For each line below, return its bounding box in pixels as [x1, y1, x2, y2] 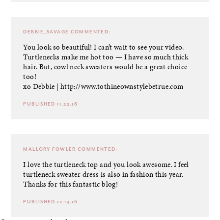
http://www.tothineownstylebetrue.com [60, 81, 184, 91]
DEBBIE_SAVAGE [23, 28, 69, 35]
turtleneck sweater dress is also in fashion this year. [23, 169, 184, 179]
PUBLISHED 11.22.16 [23, 101, 78, 107]
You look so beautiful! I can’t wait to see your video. [23, 42, 184, 52]
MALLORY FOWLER [23, 146, 76, 152]
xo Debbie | [23, 81, 60, 91]
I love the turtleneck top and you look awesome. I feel [23, 159, 189, 169]
